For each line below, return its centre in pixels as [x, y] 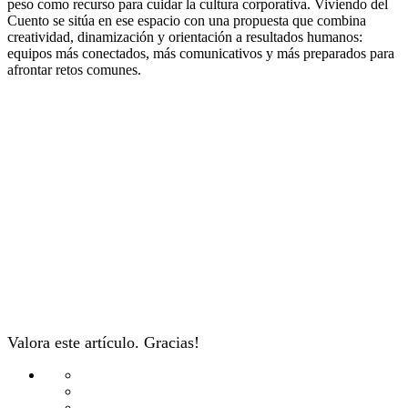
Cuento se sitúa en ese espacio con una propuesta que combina [187, 21]
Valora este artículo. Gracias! [103, 343]
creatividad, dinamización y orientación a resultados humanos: [185, 37]
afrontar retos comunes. [74, 70]
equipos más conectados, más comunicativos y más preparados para [201, 54]
